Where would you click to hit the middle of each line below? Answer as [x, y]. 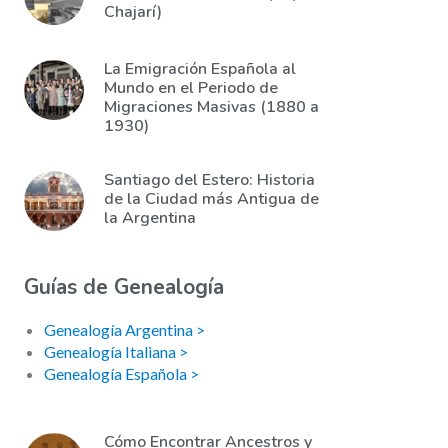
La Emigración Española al [200, 69]
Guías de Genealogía [124, 287]
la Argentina [150, 218]
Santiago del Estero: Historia [209, 180]
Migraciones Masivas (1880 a [211, 107]
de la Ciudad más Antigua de [211, 199]
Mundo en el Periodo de [191, 88]
